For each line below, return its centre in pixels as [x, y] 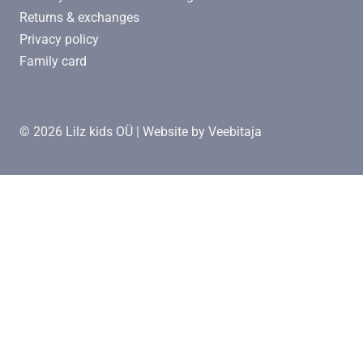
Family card [53, 62]
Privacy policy [59, 40]
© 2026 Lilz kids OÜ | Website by [114, 132]
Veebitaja [235, 132]
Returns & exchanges [79, 18]
